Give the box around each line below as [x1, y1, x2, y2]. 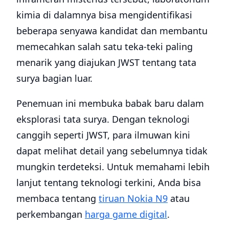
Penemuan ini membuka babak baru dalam [16, 97, 204, 110]
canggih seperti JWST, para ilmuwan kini [16, 129, 190, 142]
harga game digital [85, 208, 167, 221]
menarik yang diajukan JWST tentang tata [16, 56, 196, 69]
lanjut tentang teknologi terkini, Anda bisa [16, 176, 201, 189]
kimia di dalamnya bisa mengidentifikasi [16, 9, 192, 21]
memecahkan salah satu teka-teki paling [16, 40, 193, 53]
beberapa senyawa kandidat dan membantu [16, 25, 208, 37]
